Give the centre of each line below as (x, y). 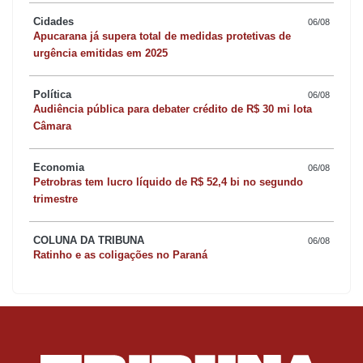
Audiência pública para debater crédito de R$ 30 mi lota (173, 109)
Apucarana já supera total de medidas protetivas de (162, 36)
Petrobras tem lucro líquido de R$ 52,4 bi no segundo (168, 182)
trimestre (56, 199)
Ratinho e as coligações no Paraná (120, 255)
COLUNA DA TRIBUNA (89, 241)
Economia (59, 168)
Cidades (53, 22)
